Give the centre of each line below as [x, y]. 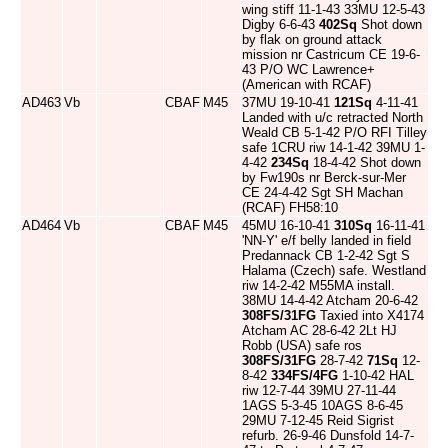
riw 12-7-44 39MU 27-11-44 [319, 390]
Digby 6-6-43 [280, 24]
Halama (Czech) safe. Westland [334, 270]
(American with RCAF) [306, 84]
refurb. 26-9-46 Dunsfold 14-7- [328, 435]
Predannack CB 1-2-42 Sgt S [326, 255]
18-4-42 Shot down [365, 162]
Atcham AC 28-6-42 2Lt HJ [319, 330]
